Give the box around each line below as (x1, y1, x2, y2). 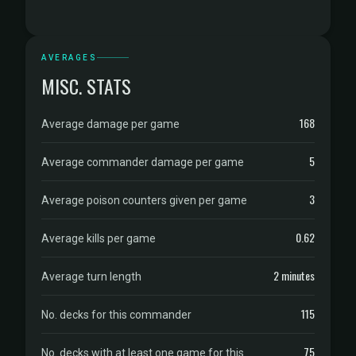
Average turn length (41, 270, 141, 283)
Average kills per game (41, 232, 156, 245)
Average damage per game (41, 118, 180, 130)
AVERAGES (41, 53, 97, 62)
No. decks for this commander (41, 308, 192, 321)
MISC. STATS (41, 72, 131, 100)
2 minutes (273, 267, 315, 284)
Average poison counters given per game (41, 194, 247, 207)
